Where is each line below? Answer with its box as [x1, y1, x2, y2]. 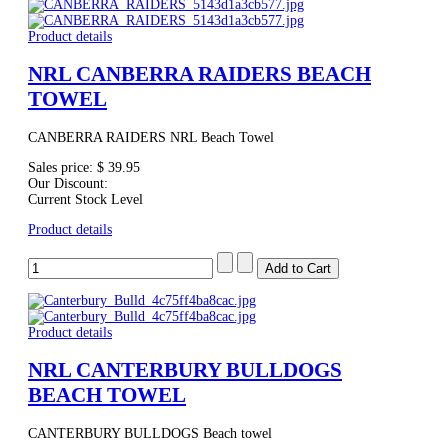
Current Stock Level [28, 191, 143, 207]
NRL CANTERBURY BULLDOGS [28, 358, 342, 383]
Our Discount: [28, 175, 108, 191]
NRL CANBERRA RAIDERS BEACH [28, 62, 371, 87]
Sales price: [28, 159, 97, 175]
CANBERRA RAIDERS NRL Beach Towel [28, 129, 274, 145]
